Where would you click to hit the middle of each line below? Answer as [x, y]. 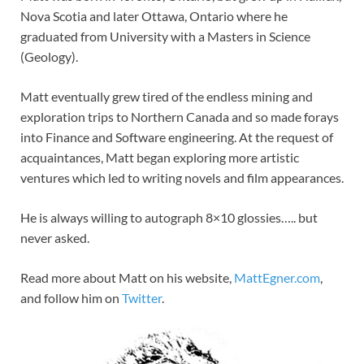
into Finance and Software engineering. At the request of [177, 137]
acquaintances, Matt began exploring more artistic [160, 158]
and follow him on [71, 298]
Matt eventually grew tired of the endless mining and [167, 97]
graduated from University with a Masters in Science [165, 37]
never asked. [55, 238]
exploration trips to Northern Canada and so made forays [180, 117]
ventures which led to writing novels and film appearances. [182, 178]
